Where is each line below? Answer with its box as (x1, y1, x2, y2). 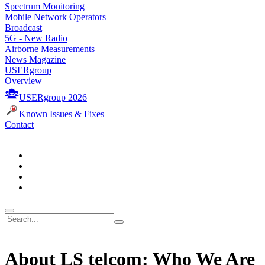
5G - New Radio (5, 33, 67, 43)
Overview (5, 76, 42, 86)
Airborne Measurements (5, 44, 95, 54)
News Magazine (5, 54, 66, 64)
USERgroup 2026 (19, 92, 87, 102)
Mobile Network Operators (5, 12, 106, 22)
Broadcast (5, 22, 42, 33)
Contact (5, 119, 34, 130)
